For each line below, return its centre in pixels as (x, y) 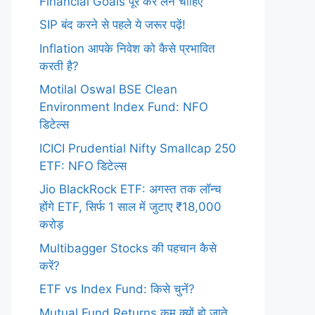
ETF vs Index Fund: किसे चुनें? (117, 289)
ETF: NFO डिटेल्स (83, 166)
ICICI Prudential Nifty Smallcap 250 (138, 148)
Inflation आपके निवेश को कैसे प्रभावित (127, 48)
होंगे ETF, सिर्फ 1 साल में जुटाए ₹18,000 (130, 207)
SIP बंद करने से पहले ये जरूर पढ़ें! (112, 25)
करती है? (59, 66)
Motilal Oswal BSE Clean (108, 89)
